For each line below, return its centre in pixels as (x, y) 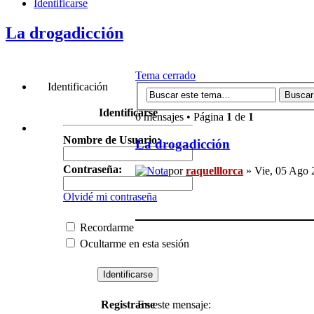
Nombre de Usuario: (112, 139)
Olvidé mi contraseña (110, 196)
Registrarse (128, 304)
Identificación (76, 87)
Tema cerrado (165, 76)
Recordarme (105, 227)
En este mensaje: (174, 305)
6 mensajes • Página (181, 116)
